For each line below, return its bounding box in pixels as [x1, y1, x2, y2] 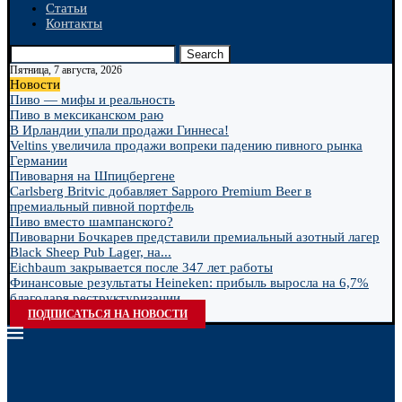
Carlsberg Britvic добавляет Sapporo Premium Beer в [10, 184, 311, 198]
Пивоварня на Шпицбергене [10, 169, 175, 183]
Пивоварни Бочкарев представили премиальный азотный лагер [10, 230, 380, 244]
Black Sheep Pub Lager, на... [10, 245, 171, 259]
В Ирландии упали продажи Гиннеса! [10, 123, 229, 137]
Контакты [46, 16, 102, 31]
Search [187, 48, 223, 61]
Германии [10, 153, 67, 168]
